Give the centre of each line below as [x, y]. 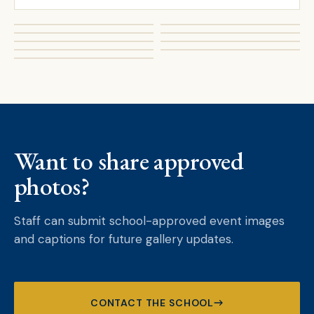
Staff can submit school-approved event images [149, 221]
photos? [52, 186]
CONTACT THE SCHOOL [152, 302]
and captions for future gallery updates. [124, 239]
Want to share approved [129, 161]
